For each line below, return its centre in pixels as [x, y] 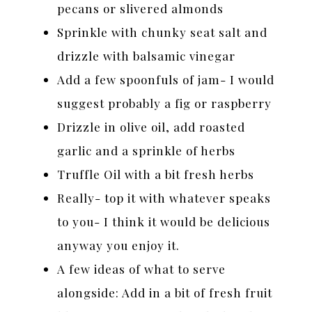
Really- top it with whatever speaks [164, 197]
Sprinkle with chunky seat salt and [163, 32]
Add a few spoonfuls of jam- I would [166, 79]
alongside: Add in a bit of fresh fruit [165, 292]
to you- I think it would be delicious [164, 221]
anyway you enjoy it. [119, 245]
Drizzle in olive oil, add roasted [151, 126]
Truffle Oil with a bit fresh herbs [156, 174]
